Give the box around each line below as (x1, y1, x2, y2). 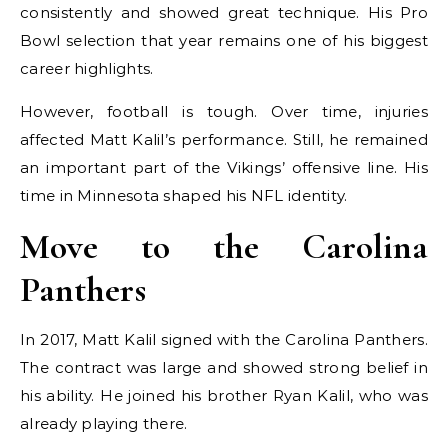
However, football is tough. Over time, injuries (20, 102, 428, 121)
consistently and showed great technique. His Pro (20, 3, 428, 22)
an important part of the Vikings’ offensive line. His (20, 158, 428, 177)
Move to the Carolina (20, 225, 428, 268)
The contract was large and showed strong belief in (20, 358, 428, 377)
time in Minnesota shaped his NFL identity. (20, 186, 348, 205)
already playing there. (20, 414, 188, 433)
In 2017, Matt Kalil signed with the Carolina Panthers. (20, 330, 428, 349)
